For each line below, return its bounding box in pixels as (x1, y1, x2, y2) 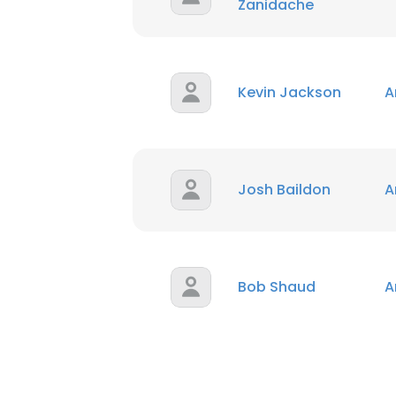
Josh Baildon (238, 179, 331, 200)
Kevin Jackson (238, 82, 341, 103)
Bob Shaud (238, 277, 316, 297)
